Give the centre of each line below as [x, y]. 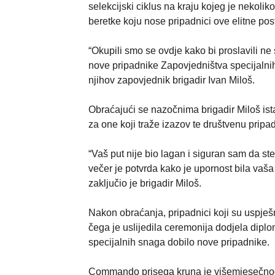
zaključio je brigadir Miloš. [145, 183]
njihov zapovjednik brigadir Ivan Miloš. [172, 80]
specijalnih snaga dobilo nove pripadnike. [179, 242]
